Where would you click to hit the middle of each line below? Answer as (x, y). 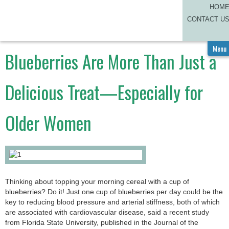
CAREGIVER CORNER (154, 13)
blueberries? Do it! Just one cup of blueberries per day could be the (114, 192)
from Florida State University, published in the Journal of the (102, 223)
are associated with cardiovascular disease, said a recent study (107, 212)
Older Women (48, 123)
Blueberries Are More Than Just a (111, 61)
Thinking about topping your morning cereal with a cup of (97, 182)
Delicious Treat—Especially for (104, 92)
